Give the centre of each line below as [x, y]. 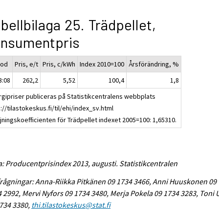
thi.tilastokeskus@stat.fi [71, 205]
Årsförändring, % [154, 64]
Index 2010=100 [102, 64]
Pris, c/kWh [59, 64]
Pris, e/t [27, 64]
